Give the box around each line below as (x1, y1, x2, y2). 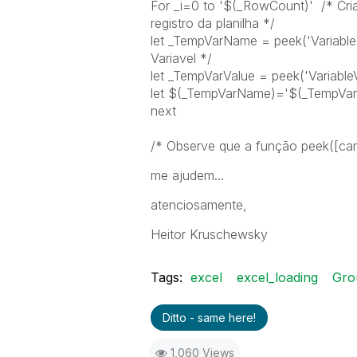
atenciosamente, (150, 197, 247, 213)
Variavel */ (150, 50, 212, 66)
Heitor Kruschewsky (150, 226, 268, 242)
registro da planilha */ (150, 15, 275, 31)
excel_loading (236, 269, 318, 285)
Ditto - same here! (162, 311, 256, 324)
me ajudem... (150, 167, 224, 183)
